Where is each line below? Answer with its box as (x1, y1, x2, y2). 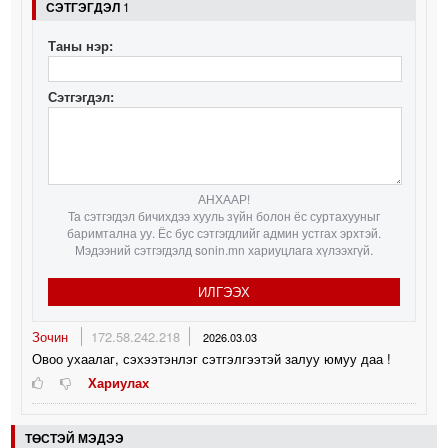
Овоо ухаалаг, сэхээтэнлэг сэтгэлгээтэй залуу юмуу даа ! (32, 348, 392, 368)
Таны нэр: (48, 35, 114, 55)
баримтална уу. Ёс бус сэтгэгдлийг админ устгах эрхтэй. (67, 223, 381, 241)
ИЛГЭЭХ (198, 281, 250, 301)
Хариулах (88, 372, 150, 392)
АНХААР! (198, 189, 250, 207)
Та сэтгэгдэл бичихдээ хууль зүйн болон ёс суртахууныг (68, 206, 380, 224)
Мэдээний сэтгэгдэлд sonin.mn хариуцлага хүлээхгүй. (75, 240, 373, 258)
